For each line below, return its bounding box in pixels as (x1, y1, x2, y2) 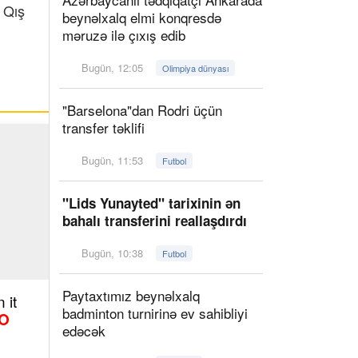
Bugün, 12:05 (78, 60, 147, 75)
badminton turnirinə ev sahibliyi (62, 303, 248, 323)
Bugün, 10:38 (78, 245, 147, 261)
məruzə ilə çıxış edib (62, 25, 185, 45)
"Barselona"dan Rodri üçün (62, 100, 222, 120)
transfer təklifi (62, 117, 145, 137)
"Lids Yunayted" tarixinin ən (62, 193, 241, 213)
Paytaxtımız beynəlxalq (62, 285, 200, 305)
